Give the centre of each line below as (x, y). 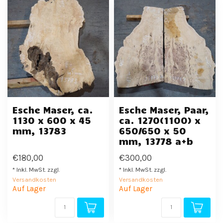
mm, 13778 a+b (156, 141)
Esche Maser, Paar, (164, 110)
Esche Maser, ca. (53, 110)
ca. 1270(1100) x (160, 120)
